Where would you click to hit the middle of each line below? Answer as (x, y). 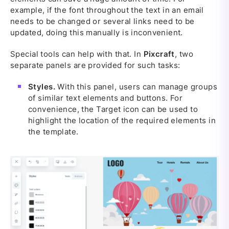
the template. (53, 131)
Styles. (42, 86)
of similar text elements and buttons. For (106, 98)
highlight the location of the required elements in (122, 120)
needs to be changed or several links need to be (102, 21)
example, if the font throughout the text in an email (107, 10)
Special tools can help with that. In (77, 54)
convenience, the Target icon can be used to (113, 109)
